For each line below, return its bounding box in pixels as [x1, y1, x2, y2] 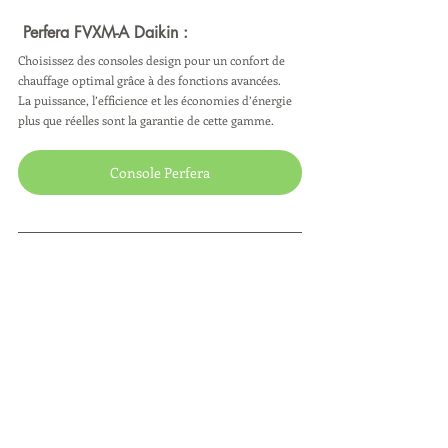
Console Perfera [110, 162, 210, 182]
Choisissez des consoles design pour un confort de [18, 51, 288, 68]
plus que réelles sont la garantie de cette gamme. [18, 111, 280, 128]
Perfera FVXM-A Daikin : [23, 21, 188, 43]
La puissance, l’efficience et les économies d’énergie [18, 91, 295, 108]
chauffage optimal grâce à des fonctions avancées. [18, 71, 281, 88]
